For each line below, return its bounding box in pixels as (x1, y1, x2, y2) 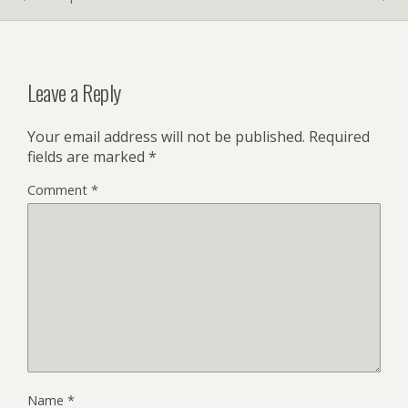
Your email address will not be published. (27, 126, 305, 147)
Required (309, 126, 370, 147)
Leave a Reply (27, 75, 121, 108)
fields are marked (27, 146, 148, 167)
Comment (27, 180, 91, 199)
